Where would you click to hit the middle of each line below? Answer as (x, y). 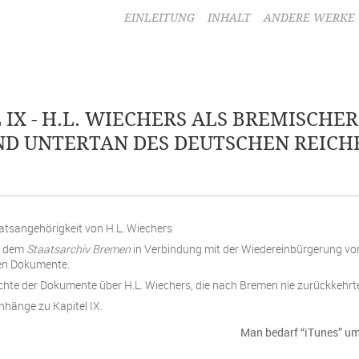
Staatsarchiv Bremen (79, 248)
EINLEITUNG (159, 18)
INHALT (229, 18)
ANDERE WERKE (309, 18)
